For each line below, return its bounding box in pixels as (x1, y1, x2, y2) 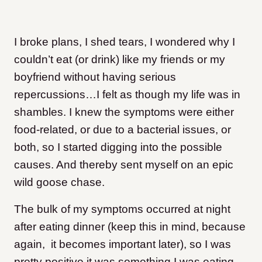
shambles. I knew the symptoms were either (14, 106, 234, 119)
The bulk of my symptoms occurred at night (14, 203, 230, 216)
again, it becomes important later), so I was (14, 238, 231, 251)
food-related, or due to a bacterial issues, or (14, 123, 231, 136)
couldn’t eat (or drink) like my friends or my (14, 53, 225, 66)
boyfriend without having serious (14, 71, 176, 84)
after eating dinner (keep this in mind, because (14, 220, 246, 233)
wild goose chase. (14, 176, 105, 189)
